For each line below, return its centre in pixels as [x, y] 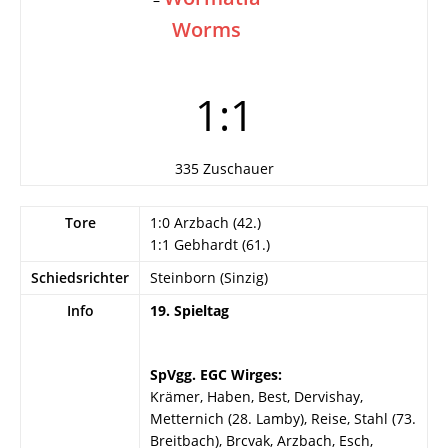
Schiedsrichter [80, 277]
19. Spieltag [189, 310]
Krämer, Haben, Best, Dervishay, [256, 396]
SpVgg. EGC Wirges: [216, 374]
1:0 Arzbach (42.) [205, 222]
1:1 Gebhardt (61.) [210, 244]
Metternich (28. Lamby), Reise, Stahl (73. [283, 418]
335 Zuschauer [224, 168]
